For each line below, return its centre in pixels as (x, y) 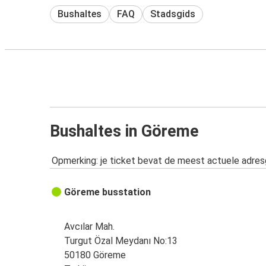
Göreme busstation (108, 192)
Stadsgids (173, 14)
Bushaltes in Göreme (124, 131)
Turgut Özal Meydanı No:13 (121, 241)
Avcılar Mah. (90, 227)
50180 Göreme (95, 255)
